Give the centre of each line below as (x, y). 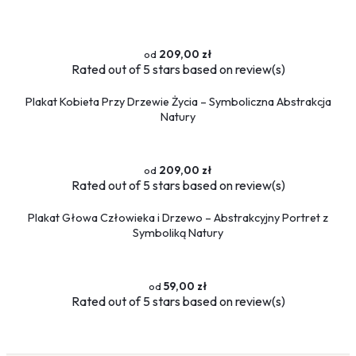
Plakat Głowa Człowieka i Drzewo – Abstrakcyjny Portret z (178, 217)
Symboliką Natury (178, 232)
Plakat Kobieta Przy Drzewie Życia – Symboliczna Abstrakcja (178, 101)
